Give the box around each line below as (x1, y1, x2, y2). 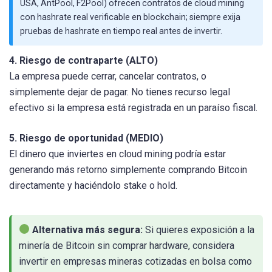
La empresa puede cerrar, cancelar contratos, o (9, 70, 206, 83)
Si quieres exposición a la (143, 223, 255, 236)
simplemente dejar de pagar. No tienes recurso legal (9, 86, 230, 98)
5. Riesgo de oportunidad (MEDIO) (9, 132, 163, 144)
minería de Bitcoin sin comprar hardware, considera (19, 239, 234, 251)
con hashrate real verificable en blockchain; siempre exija (20, 12, 240, 22)
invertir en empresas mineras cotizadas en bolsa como (19, 255, 252, 267)
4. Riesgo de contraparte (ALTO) (9, 55, 158, 67)
